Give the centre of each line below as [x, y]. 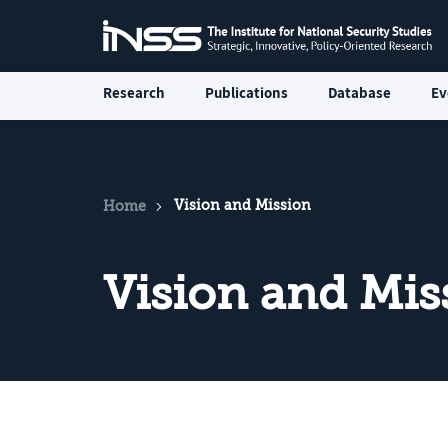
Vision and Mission [242, 205]
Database [359, 92]
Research [134, 92]
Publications [246, 92]
